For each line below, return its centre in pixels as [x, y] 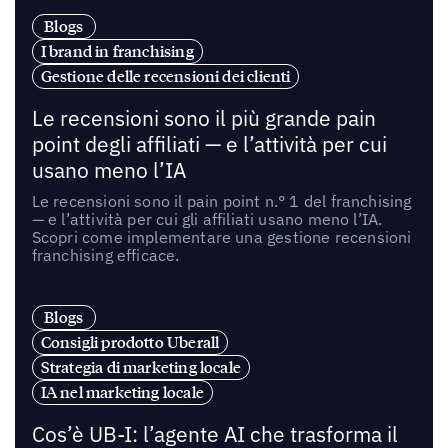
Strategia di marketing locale [140, 366]
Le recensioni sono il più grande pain [203, 118]
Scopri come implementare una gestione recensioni [221, 236]
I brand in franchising [117, 50]
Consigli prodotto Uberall [130, 341]
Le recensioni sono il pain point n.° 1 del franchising [221, 200]
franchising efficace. [105, 254]
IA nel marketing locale [122, 391]
